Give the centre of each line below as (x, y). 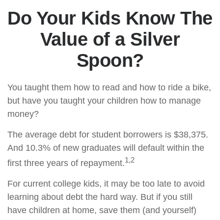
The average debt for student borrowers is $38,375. (108, 135)
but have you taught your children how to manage (104, 101)
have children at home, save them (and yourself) (102, 210)
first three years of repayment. (66, 163)
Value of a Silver (110, 39)
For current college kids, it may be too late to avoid (106, 184)
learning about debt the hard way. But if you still (100, 197)
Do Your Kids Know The (110, 18)
